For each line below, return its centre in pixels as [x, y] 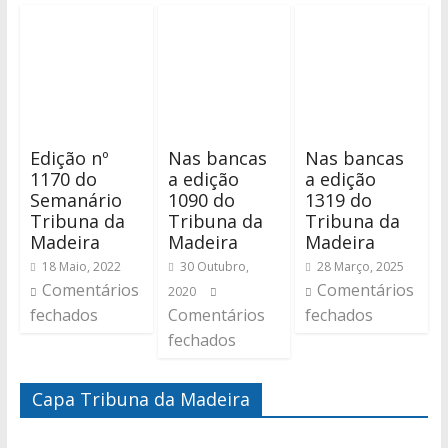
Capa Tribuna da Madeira [140, 399]
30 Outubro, [214, 267]
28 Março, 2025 [361, 267]
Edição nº [69, 158]
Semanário [75, 200]
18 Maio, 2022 [81, 267]
